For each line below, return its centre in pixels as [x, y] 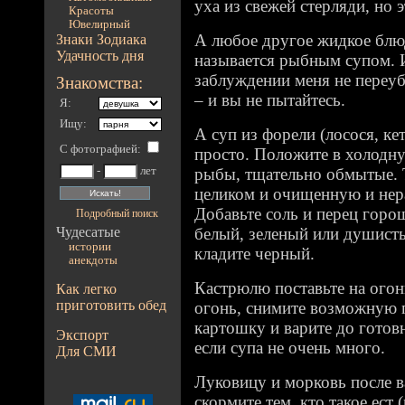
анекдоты [93, 260]
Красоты [91, 11]
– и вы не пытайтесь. [270, 100]
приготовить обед [112, 305]
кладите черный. [254, 254]
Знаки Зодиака [102, 39]
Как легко [87, 289]
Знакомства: [100, 83]
